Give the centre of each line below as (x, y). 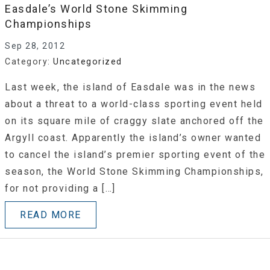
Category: (29, 61)
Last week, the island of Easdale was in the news (130, 87)
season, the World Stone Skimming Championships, (134, 171)
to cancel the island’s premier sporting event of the (135, 154)
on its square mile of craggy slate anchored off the (134, 121)
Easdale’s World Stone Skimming (96, 8)
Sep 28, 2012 (35, 46)
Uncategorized (88, 61)
